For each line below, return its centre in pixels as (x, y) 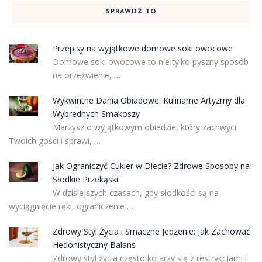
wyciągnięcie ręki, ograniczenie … (71, 206)
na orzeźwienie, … (86, 75)
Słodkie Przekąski (85, 180)
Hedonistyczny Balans (94, 245)
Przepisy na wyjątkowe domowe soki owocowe (142, 49)
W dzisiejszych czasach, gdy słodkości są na (135, 193)
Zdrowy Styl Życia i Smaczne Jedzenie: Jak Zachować (151, 232)
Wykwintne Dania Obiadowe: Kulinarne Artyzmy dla (149, 101)
